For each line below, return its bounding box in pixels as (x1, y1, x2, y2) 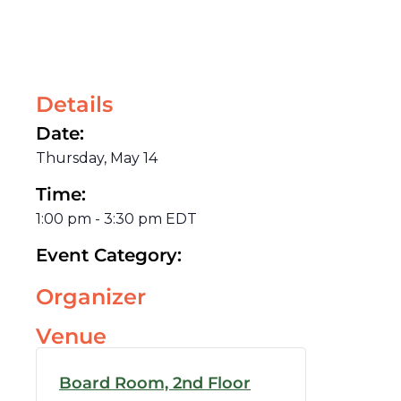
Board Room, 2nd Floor (59, 372, 251, 393)
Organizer (36, 283, 146, 310)
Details (36, 90, 113, 117)
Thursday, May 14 (36, 149, 158, 166)
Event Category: (36, 243, 182, 266)
